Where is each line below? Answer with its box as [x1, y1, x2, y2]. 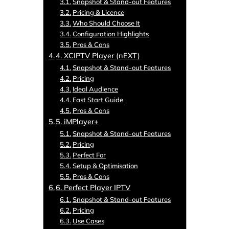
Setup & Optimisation [72, 162, 138, 170]
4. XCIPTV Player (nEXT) [56, 51, 141, 61]
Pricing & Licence [72, 8, 124, 17]
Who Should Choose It [72, 19, 140, 28]
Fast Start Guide [72, 96, 123, 104]
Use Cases [72, 217, 104, 225]
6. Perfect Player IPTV [56, 182, 131, 193]
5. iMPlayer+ [56, 117, 99, 127]
